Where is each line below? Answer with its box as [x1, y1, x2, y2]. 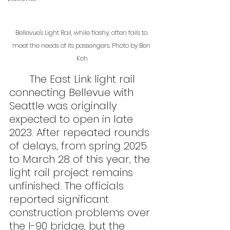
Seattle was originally [9, 99, 120, 113]
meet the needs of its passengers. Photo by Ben [12, 41, 152, 50]
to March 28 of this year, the [9, 152, 153, 167]
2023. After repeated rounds [9, 125, 152, 140]
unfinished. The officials [9, 179, 127, 194]
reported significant [9, 192, 112, 207]
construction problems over [9, 205, 153, 220]
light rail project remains [9, 165, 136, 180]
